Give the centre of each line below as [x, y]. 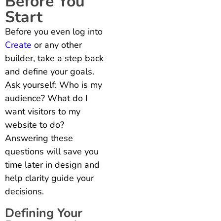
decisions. [24, 191]
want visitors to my [43, 111]
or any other [57, 45]
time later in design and [52, 165]
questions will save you [52, 151]
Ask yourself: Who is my [54, 85]
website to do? [35, 125]
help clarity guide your [49, 178]
